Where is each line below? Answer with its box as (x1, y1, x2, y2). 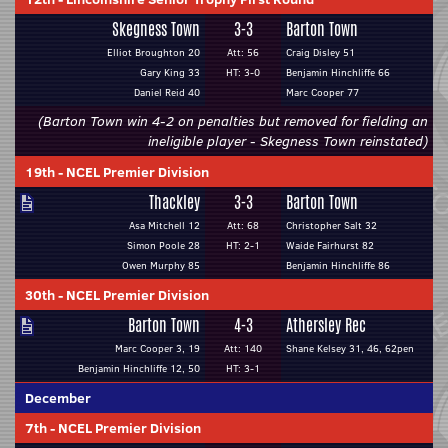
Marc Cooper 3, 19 (115, 341, 200, 356)
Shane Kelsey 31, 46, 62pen (286, 341, 414, 356)
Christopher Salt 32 (286, 218, 377, 233)
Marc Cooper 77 (286, 85, 359, 100)
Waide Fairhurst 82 (286, 238, 374, 253)
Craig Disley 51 (286, 45, 355, 60)
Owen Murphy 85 (122, 258, 200, 273)
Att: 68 (227, 218, 259, 233)
